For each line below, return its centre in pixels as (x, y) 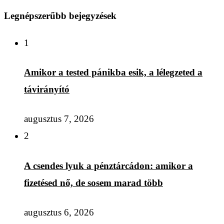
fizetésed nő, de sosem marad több (93, 182)
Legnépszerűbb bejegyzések (60, 16)
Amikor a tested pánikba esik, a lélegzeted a (113, 72)
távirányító (47, 89)
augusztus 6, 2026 (59, 212)
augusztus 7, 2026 (59, 119)
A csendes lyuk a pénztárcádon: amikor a (108, 165)
